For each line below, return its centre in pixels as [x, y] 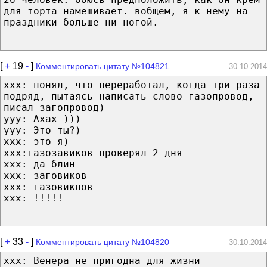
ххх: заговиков [45, 175]
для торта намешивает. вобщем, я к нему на [126, 11]
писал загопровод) [54, 107]
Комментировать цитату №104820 [103, 242]
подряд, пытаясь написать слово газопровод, [129, 96]
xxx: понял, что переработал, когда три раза [132, 85]
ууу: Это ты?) [42, 130]
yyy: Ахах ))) [42, 119]
